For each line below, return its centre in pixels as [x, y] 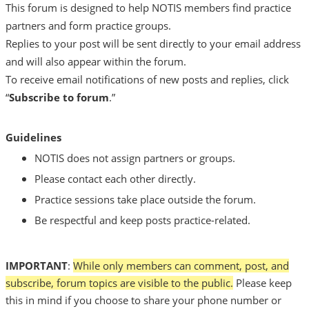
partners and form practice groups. [88, 26]
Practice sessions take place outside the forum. [145, 200]
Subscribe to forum [59, 98]
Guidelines [33, 138]
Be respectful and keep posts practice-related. [142, 220]
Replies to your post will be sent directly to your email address [153, 44]
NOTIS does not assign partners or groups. [135, 158]
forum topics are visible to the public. [145, 283]
